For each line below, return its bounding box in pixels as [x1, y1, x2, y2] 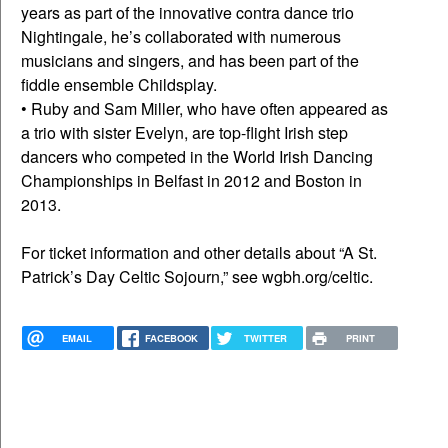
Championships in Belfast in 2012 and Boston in [21, 169, 362, 193]
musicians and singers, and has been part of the [21, 49, 359, 73]
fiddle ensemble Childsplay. [21, 73, 217, 97]
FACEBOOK [144, 331, 198, 346]
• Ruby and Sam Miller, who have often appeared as [21, 97, 388, 121]
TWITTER [244, 331, 288, 346]
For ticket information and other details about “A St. [21, 241, 377, 265]
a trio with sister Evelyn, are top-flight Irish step [21, 121, 348, 145]
